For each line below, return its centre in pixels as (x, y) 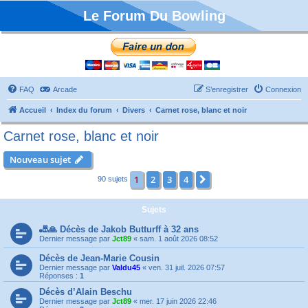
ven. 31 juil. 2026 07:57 (187, 267)
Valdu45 (126, 267)
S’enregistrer (227, 89)
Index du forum (84, 110)
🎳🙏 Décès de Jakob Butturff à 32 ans (119, 229)
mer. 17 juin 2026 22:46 (178, 301)
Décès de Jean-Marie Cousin (99, 258)
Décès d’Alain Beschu (86, 292)
